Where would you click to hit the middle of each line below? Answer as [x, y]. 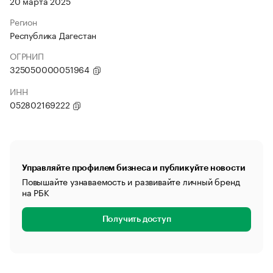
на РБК [36, 192]
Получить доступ [136, 219]
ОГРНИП [27, 55]
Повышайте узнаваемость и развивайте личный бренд [131, 181]
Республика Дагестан [53, 35]
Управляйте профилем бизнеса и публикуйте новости [134, 168]
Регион [23, 21]
